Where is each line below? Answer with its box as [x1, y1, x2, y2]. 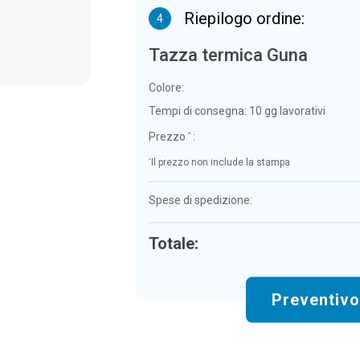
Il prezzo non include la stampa [150, 157, 290, 169]
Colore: [148, 80, 184, 94]
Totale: [148, 234, 198, 254]
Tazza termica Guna [148, 44, 308, 65]
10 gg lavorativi [248, 104, 325, 117]
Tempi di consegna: [148, 104, 249, 117]
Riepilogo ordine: [183, 8, 305, 28]
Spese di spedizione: [148, 194, 252, 207]
